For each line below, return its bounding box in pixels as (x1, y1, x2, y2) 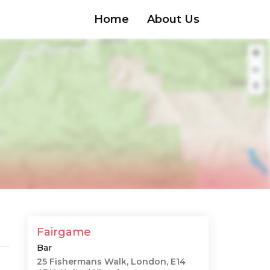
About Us (147, 12, 199, 26)
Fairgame (37, 225, 91, 239)
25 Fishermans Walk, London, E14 (37, 256, 186, 267)
